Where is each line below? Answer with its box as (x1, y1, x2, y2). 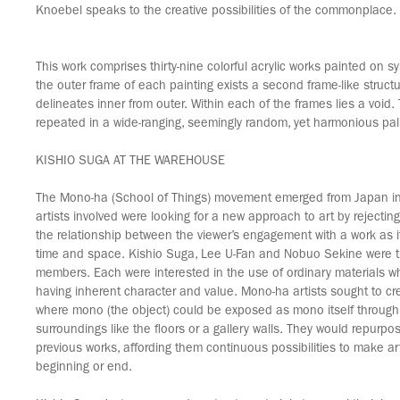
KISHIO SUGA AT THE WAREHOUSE (36, 155, 225, 168)
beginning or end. (36, 362, 132, 374)
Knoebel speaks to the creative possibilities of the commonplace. (36, 5, 396, 18)
